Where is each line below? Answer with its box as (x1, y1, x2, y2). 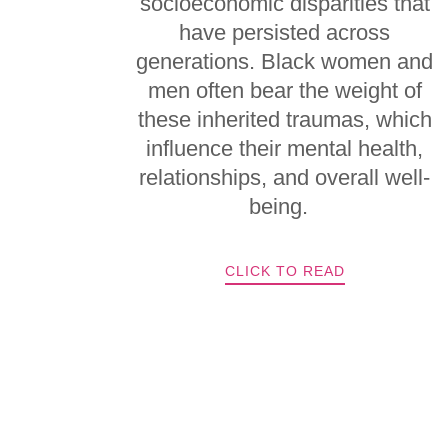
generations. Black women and (136, 49, 434, 74)
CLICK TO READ (224, 263, 345, 279)
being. (249, 194, 321, 219)
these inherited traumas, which (137, 107, 432, 132)
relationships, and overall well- (139, 165, 431, 190)
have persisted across (179, 20, 391, 45)
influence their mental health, (146, 136, 424, 161)
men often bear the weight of (147, 78, 422, 103)
